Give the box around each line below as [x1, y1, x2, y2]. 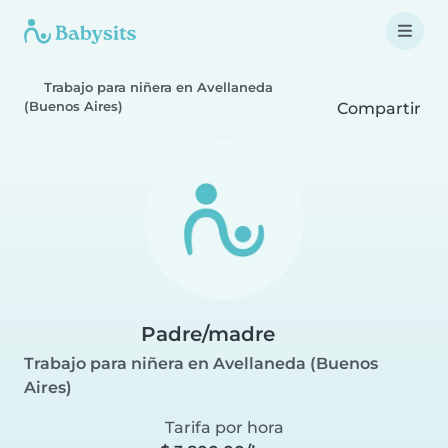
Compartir [337, 99, 422, 118]
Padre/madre [140, 322, 275, 346]
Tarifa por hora [164, 418, 284, 437]
